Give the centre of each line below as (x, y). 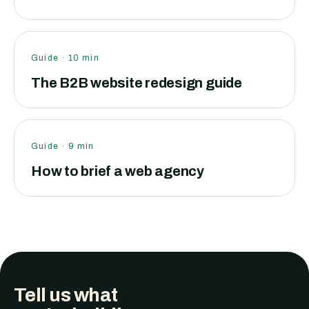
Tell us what (66, 295)
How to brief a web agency (118, 171)
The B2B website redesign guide (137, 83)
